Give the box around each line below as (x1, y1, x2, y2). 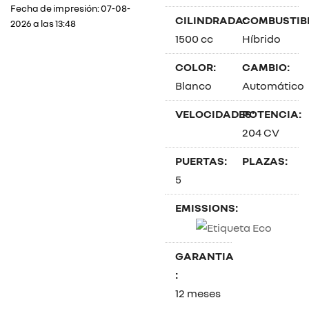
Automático (242, 79, 304, 92)
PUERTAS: (175, 154, 227, 168)
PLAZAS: (242, 154, 288, 168)
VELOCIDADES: (175, 107, 255, 121)
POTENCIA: (242, 107, 301, 121)
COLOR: (175, 60, 216, 74)
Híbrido (242, 32, 281, 46)
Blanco (175, 79, 212, 92)
